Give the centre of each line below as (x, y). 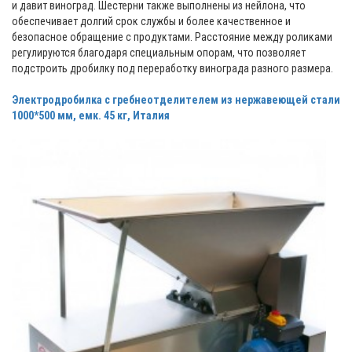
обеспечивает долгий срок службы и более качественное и (151, 22)
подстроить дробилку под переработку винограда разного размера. (172, 69)
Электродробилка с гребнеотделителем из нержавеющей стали (176, 100)
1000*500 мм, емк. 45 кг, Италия (91, 116)
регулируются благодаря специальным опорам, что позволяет (159, 53)
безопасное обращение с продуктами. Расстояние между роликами (172, 37)
